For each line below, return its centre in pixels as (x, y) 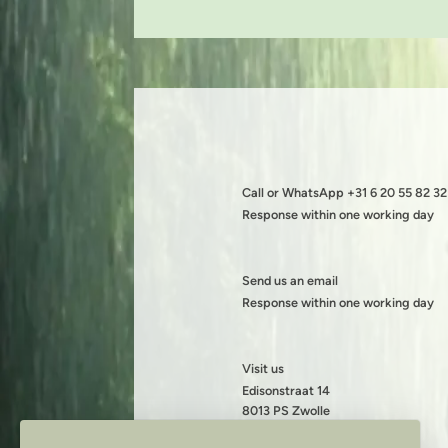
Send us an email (289, 280)
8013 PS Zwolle (285, 410)
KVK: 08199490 (286, 430)
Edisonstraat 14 (285, 390)
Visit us (262, 368)
